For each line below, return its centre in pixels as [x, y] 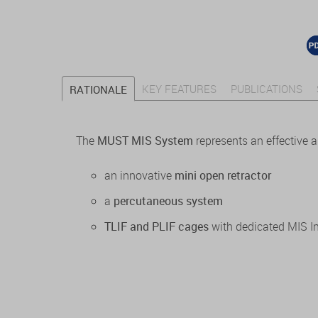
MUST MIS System [145, 141]
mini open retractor [223, 176]
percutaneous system [168, 201]
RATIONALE [98, 90]
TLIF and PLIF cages [157, 227]
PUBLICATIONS [267, 89]
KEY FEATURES [179, 89]
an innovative [139, 176]
